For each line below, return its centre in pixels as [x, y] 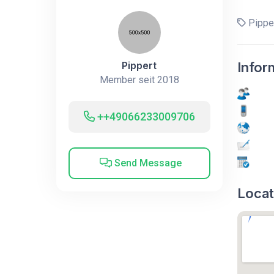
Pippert [139, 65]
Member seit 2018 [139, 80]
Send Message [147, 163]
